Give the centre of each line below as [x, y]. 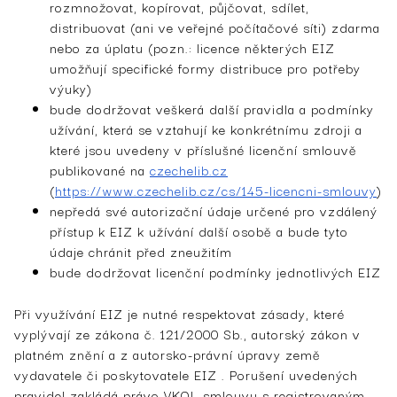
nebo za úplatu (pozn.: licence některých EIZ [192, 47]
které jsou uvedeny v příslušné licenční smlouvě [203, 149]
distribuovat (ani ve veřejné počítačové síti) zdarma [215, 27]
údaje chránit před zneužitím [141, 251]
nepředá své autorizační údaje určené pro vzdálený [214, 210]
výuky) [71, 88]
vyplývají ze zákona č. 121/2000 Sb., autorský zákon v [187, 333]
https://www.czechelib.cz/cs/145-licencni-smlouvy [216, 190]
